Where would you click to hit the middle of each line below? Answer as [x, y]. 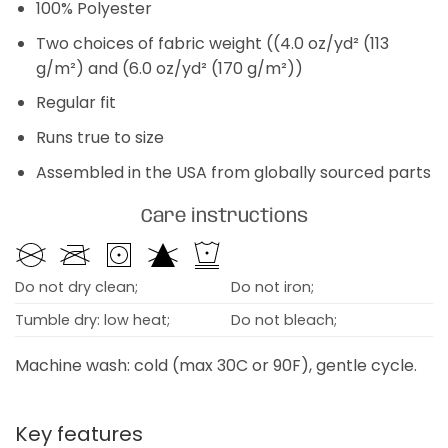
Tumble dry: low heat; [92, 319]
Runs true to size [99, 137]
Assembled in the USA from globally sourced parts [233, 172]
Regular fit [75, 103]
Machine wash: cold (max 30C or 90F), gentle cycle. [215, 365]
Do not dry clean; [76, 286]
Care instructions [224, 217]
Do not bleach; [283, 319]
